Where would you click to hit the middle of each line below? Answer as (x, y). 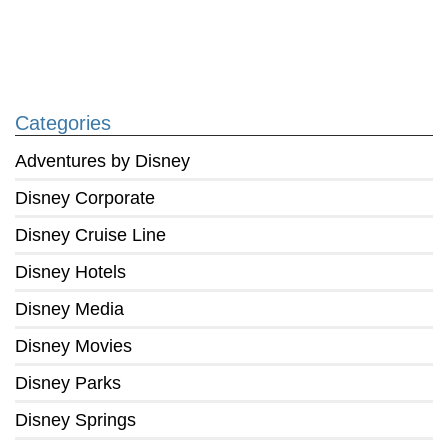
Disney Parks (68, 383)
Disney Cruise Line (90, 235)
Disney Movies (73, 346)
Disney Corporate (85, 198)
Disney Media (69, 309)
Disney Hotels (70, 272)
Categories (63, 123)
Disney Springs (75, 420)
